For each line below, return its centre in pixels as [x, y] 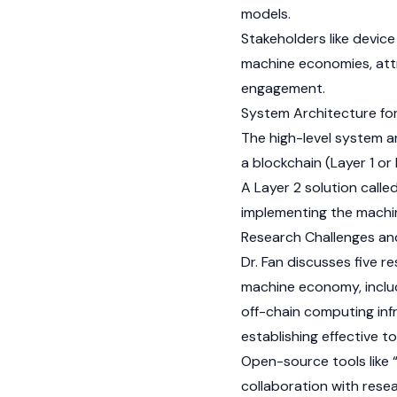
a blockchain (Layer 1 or [318, 163]
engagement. [283, 88]
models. [266, 14]
